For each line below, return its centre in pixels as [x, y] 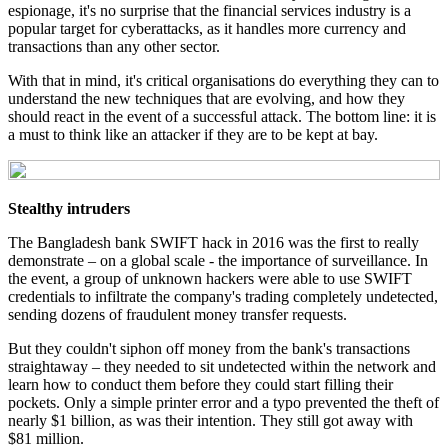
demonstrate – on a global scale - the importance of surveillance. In [218, 261]
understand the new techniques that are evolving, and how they [206, 99]
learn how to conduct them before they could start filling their [200, 385]
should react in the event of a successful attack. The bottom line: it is [222, 117]
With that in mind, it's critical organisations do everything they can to [223, 81]
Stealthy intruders [69, 209]
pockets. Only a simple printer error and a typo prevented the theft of [223, 403]
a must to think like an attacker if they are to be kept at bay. [193, 135]
